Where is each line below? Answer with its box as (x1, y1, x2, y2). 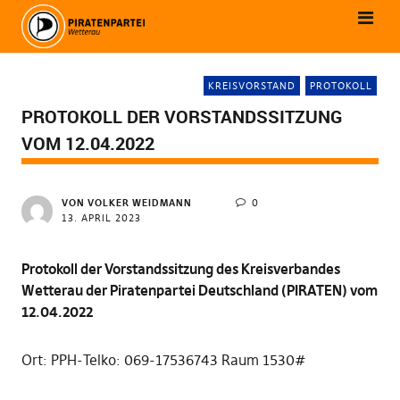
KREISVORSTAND (208, 79, 296, 92)
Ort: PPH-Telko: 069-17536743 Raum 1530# (21, 351, 306, 369)
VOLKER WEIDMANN (87, 196, 192, 209)
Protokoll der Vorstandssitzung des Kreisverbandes (21, 260, 340, 278)
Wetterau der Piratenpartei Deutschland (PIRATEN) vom (21, 281, 378, 299)
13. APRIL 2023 (61, 212, 141, 224)
